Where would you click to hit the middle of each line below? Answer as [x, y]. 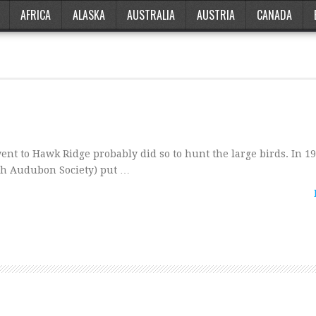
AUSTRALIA [151, 15]
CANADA [274, 15]
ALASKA [89, 15]
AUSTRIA [216, 15]
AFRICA [36, 15]
